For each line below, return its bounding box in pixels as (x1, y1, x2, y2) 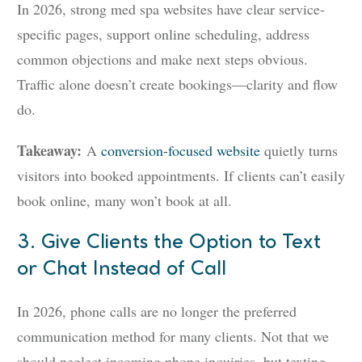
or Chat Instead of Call (17, 259, 226, 280)
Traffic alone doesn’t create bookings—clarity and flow (17, 74, 338, 95)
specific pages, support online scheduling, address (17, 24, 309, 44)
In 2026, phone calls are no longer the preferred (17, 301, 297, 322)
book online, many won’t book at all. (17, 191, 232, 211)
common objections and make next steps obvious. (17, 49, 308, 69)
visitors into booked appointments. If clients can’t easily (17, 166, 345, 186)
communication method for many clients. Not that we (17, 326, 329, 347)
